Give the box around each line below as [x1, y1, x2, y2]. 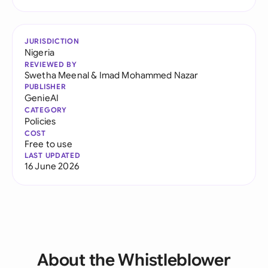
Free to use [25, 138, 72, 150]
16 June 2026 [25, 160, 79, 172]
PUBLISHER [25, 82, 66, 91]
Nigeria [25, 47, 55, 58]
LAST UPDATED [25, 151, 81, 160]
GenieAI [25, 92, 59, 103]
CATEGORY [25, 105, 67, 114]
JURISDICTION [25, 36, 80, 45]
